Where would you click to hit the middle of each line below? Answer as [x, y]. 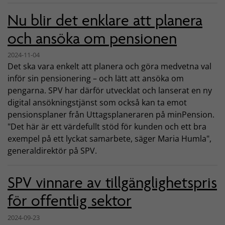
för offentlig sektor [70, 201]
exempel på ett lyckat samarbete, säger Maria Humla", [109, 139]
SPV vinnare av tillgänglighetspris [112, 183]
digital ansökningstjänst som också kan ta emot [97, 103]
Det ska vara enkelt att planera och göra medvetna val [109, 67]
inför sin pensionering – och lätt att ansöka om [96, 79]
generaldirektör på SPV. [52, 151]
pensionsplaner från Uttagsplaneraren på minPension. [111, 115]
